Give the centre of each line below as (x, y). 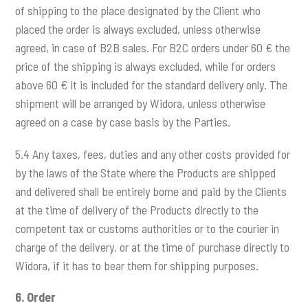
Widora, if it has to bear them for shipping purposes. (137, 265)
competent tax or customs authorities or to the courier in (147, 228)
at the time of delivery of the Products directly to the (137, 209)
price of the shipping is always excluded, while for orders (146, 66)
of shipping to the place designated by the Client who (138, 11)
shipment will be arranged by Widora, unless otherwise (141, 103)
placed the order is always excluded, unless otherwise (138, 29)
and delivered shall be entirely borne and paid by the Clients (151, 191)
